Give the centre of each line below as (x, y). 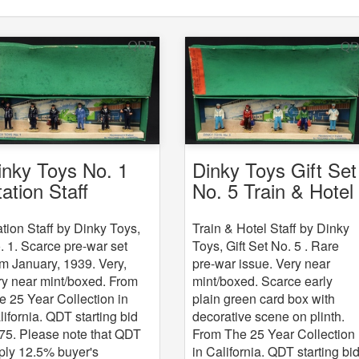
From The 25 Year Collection (274, 333)
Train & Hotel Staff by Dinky (271, 228)
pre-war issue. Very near (262, 263)
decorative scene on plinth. (269, 316)
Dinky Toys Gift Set (275, 169)
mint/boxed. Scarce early (263, 280)
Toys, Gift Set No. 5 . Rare (266, 245)
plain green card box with (264, 298)
